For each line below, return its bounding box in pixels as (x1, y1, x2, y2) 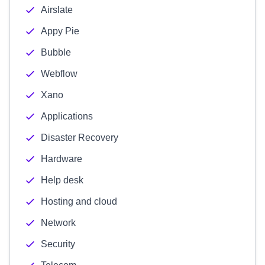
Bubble (41, 47, 71, 57)
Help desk (41, 175, 83, 185)
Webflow (41, 69, 77, 79)
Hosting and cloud (41, 196, 117, 206)
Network (41, 218, 76, 228)
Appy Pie (41, 26, 79, 36)
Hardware (41, 154, 82, 164)
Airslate (41, 5, 73, 15)
